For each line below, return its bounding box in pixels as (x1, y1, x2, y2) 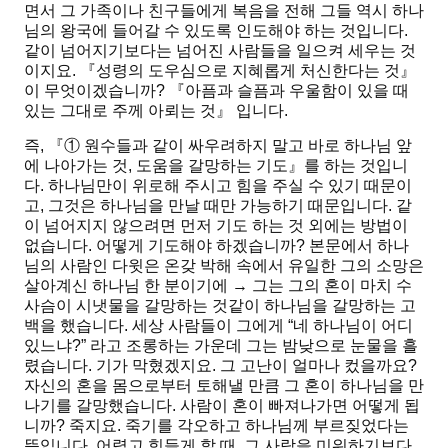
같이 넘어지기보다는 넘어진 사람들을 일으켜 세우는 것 (24, 42, 416, 60)
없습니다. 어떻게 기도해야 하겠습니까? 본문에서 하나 (24, 237, 409, 255)
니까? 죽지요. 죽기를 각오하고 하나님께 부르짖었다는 (24, 417, 409, 435)
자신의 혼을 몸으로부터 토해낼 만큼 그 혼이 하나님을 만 (24, 377, 424, 395)
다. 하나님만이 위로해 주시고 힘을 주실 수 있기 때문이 (24, 177, 412, 195)
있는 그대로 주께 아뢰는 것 (24, 102, 216, 120)
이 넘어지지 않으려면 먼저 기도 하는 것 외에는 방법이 (24, 217, 408, 235)
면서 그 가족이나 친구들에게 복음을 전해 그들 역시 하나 (24, 2, 424, 20)
